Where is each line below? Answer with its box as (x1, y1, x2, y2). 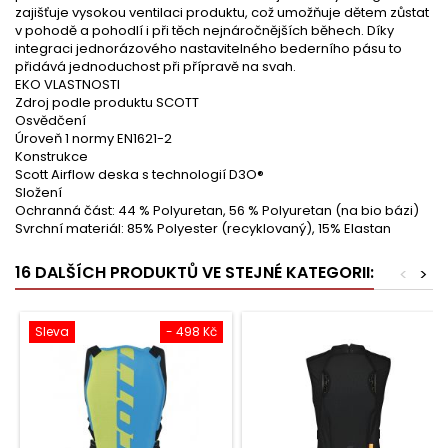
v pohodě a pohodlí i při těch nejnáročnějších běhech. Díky (15, 21, 394, 40)
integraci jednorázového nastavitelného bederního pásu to (15, 39, 402, 58)
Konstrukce (15, 147, 88, 166)
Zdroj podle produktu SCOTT (15, 93, 199, 112)
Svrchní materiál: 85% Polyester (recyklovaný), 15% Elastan (15, 219, 391, 238)
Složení (15, 183, 62, 202)
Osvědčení (15, 111, 86, 130)
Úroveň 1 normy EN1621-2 (15, 129, 172, 148)
